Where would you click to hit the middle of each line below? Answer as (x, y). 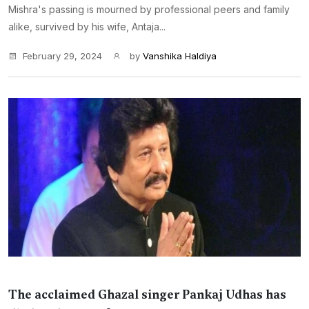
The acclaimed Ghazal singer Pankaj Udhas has (147, 295)
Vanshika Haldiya (180, 56)
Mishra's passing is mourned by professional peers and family (149, 9)
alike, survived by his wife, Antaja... (87, 27)
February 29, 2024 (62, 56)
